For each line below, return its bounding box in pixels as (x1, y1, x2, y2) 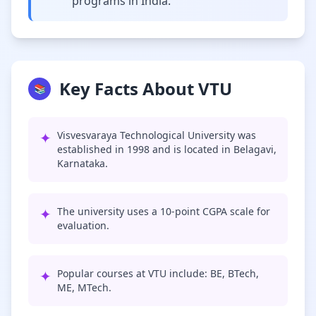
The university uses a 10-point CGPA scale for (57, 205, 270, 218)
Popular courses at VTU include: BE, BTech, (57, 267, 259, 280)
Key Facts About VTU (59, 77, 232, 100)
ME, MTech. (57, 281, 111, 294)
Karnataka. (57, 157, 108, 170)
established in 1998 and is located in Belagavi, (57, 142, 276, 156)
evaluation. (57, 219, 109, 232)
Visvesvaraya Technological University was (57, 128, 256, 142)
